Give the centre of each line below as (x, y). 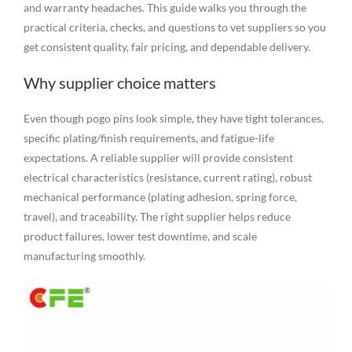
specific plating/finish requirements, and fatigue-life (148, 138)
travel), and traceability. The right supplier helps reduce (157, 217)
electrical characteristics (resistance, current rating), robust (167, 178)
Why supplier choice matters (119, 83)
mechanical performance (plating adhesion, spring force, (160, 197)
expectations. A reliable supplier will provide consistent (158, 158)
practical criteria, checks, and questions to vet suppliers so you (174, 27)
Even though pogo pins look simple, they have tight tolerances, (173, 119)
